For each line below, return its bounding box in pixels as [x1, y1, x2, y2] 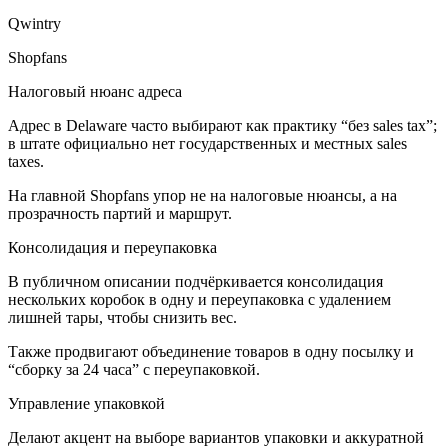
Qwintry [8, 15, 61, 33]
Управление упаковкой [8, 395, 165, 413]
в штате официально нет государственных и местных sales [8, 135, 407, 153]
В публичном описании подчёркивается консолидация [8, 273, 383, 291]
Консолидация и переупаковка [8, 239, 217, 257]
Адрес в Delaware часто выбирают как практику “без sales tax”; [8, 117, 437, 135]
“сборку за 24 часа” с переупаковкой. [8, 361, 260, 379]
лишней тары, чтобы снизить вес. [8, 309, 237, 327]
